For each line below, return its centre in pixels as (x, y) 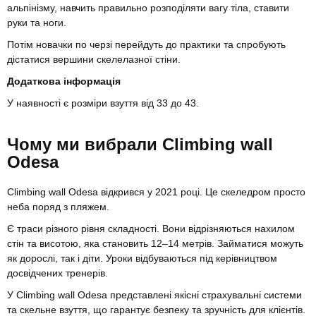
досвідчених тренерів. (59, 273)
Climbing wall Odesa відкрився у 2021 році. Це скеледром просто (156, 192)
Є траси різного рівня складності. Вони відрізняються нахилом (151, 228)
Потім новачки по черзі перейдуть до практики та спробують (146, 44)
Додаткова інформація (64, 81)
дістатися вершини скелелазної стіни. (94, 59)
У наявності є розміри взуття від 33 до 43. (103, 103)
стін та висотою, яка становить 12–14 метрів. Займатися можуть (155, 243)
